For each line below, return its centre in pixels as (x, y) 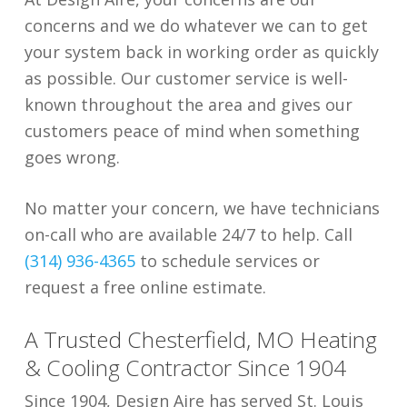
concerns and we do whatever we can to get (196, 25)
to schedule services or (227, 260)
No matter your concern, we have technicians (202, 208)
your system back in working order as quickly (201, 51)
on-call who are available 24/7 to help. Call (188, 234)
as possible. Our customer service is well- (186, 78)
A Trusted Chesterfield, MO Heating (200, 339)
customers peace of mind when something (192, 130)
